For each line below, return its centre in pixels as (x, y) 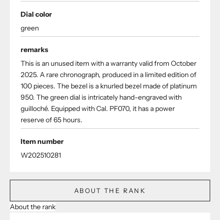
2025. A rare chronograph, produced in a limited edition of (109, 75)
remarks (34, 50)
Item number (42, 142)
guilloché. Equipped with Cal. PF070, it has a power (98, 109)
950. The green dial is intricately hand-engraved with (101, 97)
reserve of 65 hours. (52, 120)
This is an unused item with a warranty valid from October (109, 64)
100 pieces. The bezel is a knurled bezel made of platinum (109, 86)
